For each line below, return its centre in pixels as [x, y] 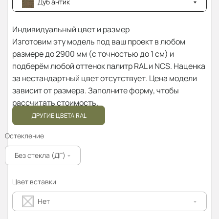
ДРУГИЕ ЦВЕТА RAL [59, 116]
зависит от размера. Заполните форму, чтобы [96, 91]
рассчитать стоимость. [55, 103]
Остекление [24, 136]
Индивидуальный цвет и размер [71, 30]
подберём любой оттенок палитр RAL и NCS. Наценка [109, 66]
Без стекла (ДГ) [40, 155]
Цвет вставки [34, 182]
